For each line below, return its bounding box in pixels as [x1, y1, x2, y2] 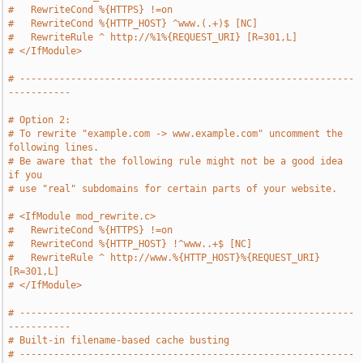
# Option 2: [8, 114, 71, 126]
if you [8, 169, 43, 181]
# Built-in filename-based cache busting [8, 335, 230, 346]
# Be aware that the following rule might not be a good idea [8, 156, 344, 167]
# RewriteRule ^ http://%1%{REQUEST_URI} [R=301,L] [8, 32, 298, 43]
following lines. [8, 142, 100, 153]
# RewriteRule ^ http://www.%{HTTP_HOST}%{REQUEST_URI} [8, 252, 321, 263]
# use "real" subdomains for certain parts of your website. [8, 183, 338, 194]
